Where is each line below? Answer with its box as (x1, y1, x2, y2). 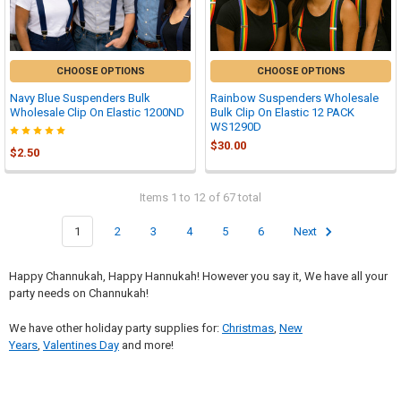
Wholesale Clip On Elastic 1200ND (10, 105, 184, 119)
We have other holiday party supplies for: (8, 320, 222, 335)
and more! (118, 337, 174, 352)
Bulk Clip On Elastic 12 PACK (210, 105, 354, 119)
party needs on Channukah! (8, 286, 149, 301)
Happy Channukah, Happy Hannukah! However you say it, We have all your (8, 269, 388, 284)
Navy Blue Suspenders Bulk (10, 90, 150, 105)
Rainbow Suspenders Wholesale (210, 90, 379, 105)
